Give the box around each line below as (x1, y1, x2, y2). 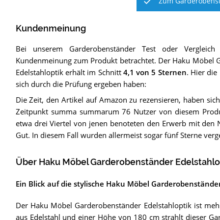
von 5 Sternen (134, 67, 187, 78)
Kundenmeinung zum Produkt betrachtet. (15, 55, 156, 66)
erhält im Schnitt (63, 67, 123, 78)
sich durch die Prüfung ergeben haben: (15, 79, 146, 89)
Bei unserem (15, 44, 69, 54)
